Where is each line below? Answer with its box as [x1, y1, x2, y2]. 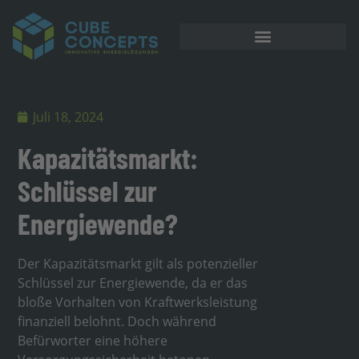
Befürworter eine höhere [18, 331, 168, 349]
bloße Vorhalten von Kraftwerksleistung [18, 292, 258, 311]
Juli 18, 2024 [33, 107, 104, 126]
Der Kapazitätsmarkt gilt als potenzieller [18, 254, 259, 272]
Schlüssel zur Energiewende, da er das [18, 273, 248, 292]
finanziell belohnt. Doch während [18, 312, 217, 330]
